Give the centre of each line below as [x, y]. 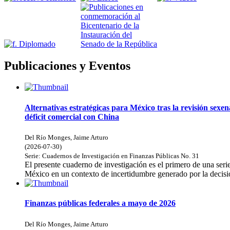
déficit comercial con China [72, 117]
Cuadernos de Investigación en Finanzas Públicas [111, 156]
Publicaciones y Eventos [67, 65]
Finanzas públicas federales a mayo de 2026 [100, 203]
